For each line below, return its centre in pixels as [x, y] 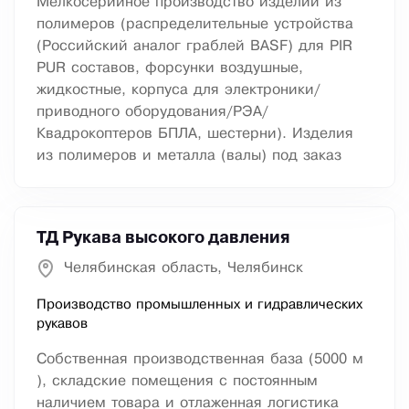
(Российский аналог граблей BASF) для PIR [194, 47]
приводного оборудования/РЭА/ [152, 112]
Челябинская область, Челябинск [184, 268]
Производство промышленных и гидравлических [199, 305]
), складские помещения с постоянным [177, 382]
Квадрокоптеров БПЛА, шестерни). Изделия [195, 134]
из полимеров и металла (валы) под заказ [189, 156]
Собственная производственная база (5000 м [200, 360]
